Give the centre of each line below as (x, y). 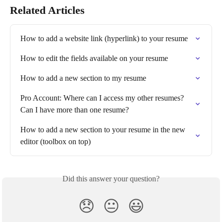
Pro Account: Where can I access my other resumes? (103, 98)
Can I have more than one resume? (75, 110)
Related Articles (47, 10)
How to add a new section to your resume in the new (104, 130)
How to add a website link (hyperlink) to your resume (104, 38)
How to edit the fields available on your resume (94, 58)
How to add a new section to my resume (83, 78)
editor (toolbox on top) (55, 141)
